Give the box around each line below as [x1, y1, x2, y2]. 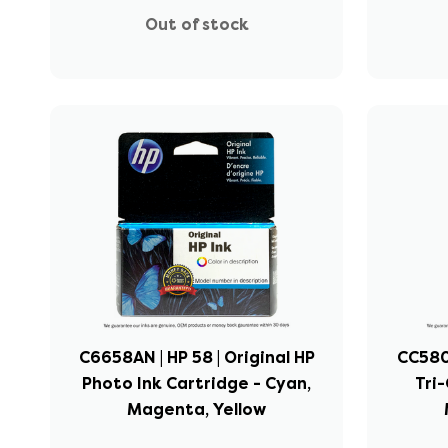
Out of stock [144, 13, 249, 35]
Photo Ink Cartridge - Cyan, [82, 372, 312, 394]
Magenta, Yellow [127, 398, 267, 420]
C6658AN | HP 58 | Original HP [78, 346, 315, 368]
